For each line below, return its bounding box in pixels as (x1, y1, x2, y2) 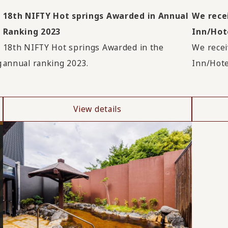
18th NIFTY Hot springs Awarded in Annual (3, 10, 189, 21)
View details (73, 103, 122, 115)
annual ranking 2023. (3, 57, 89, 69)
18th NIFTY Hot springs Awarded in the (3, 41, 164, 53)
